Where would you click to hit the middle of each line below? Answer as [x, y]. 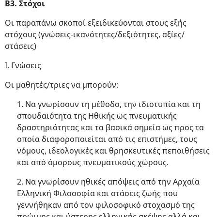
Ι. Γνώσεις [23, 65]
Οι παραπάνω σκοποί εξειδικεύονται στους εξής [96, 23]
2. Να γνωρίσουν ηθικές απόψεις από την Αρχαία [108, 182]
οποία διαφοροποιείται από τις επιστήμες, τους [107, 139]
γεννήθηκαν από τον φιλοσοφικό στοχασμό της [106, 205]
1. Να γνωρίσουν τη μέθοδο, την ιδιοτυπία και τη [109, 104]
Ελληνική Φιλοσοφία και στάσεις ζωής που [97, 193]
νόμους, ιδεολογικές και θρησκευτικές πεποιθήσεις [113, 151]
